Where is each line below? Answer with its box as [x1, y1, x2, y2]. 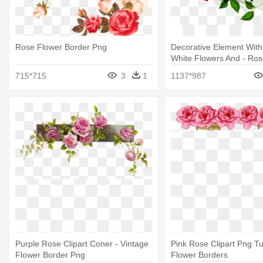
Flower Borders [170, 249, 228, 259]
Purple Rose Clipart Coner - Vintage [15, 238, 149, 248]
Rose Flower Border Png [15, 42, 107, 52]
